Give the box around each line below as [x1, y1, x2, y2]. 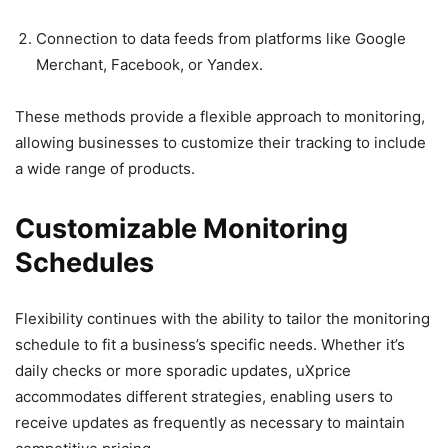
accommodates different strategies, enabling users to [15, 386, 393, 406]
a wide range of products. [15, 158, 195, 178]
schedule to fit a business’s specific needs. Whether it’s [15, 334, 405, 354]
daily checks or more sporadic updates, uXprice [15, 360, 351, 380]
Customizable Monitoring [15, 211, 348, 245]
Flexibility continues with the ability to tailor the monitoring [15, 308, 430, 328]
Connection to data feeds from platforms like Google [36, 28, 406, 48]
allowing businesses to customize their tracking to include [15, 132, 426, 152]
